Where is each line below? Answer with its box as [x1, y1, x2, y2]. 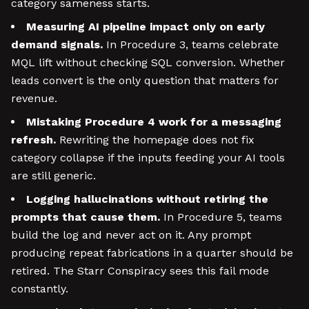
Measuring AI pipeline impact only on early [26, 20, 265, 33]
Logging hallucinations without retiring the [26, 192, 268, 206]
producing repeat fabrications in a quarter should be [11, 246, 293, 259]
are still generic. [11, 169, 96, 182]
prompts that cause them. [11, 210, 160, 223]
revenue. [11, 92, 57, 105]
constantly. [11, 282, 68, 295]
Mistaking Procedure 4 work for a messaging [26, 115, 281, 128]
